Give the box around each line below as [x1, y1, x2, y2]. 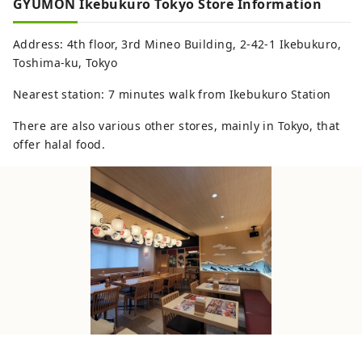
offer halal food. [13, 137, 106, 153]
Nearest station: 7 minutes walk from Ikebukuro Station [13, 86, 331, 103]
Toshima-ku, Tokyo [13, 55, 118, 71]
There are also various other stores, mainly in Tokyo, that [13, 118, 340, 134]
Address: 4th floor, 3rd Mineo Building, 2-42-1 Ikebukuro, [13, 36, 341, 53]
